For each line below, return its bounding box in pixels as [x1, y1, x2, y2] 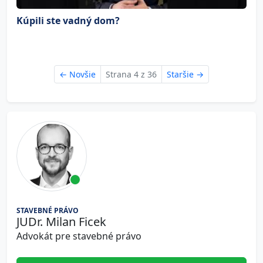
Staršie [167, 69, 196, 80]
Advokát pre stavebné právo [16, 230, 141, 242]
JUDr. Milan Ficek [16, 214, 106, 230]
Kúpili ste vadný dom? [16, 14, 120, 27]
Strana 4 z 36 [106, 69, 157, 80]
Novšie [67, 69, 96, 80]
